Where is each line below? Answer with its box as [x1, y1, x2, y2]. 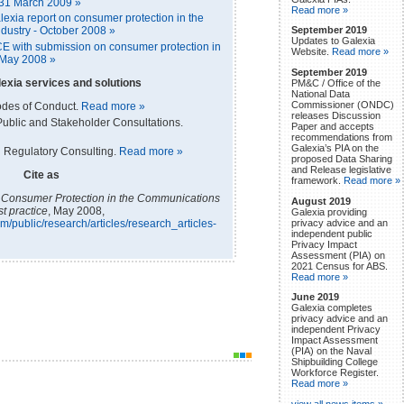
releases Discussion [291, 109, 381, 121]
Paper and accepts [291, 120, 374, 132]
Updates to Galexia [291, 35, 375, 47]
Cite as [23, 168, 60, 181]
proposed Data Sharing [291, 152, 392, 164]
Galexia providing [291, 206, 367, 217]
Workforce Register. [291, 367, 379, 379]
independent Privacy [291, 324, 381, 335]
